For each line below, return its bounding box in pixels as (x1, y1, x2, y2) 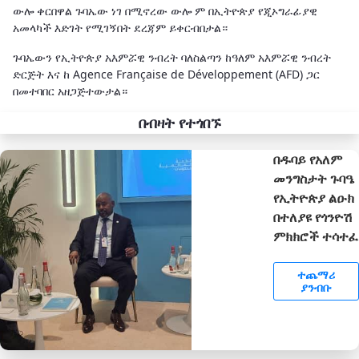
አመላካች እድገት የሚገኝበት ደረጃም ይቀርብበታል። (13, 19, 228, 35)
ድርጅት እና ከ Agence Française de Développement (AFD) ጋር (13, 66, 320, 82)
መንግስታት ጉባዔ (273, 169, 356, 188)
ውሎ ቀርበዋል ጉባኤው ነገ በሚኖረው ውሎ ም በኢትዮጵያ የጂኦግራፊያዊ (13, 2, 317, 18)
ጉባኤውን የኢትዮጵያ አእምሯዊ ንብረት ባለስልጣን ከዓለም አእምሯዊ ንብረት (13, 49, 331, 65)
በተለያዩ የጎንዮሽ (273, 208, 353, 226)
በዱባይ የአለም (273, 150, 343, 168)
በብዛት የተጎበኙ (138, 112, 221, 132)
